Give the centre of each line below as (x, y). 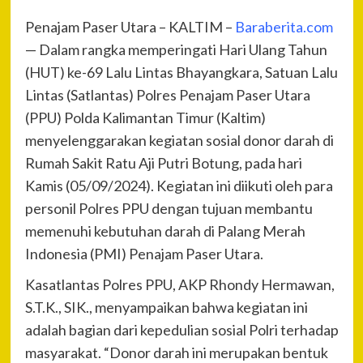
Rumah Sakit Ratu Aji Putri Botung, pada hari (163, 162)
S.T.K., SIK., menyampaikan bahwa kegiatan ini (166, 307)
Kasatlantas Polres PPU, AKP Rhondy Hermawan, (179, 284)
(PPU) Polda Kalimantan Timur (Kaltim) (145, 117)
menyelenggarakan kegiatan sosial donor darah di (179, 140)
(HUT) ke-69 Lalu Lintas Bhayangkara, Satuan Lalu (181, 72)
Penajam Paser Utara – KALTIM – (130, 26)
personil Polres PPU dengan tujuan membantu (169, 208)
